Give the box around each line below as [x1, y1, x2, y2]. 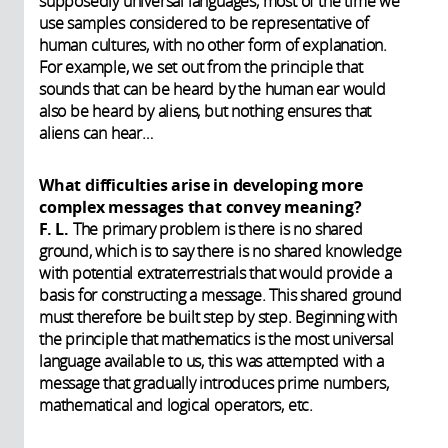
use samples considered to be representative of [39, 12, 369, 35]
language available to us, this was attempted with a [39, 350, 384, 373]
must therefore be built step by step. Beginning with [39, 306, 397, 329]
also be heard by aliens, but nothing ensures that [39, 100, 372, 123]
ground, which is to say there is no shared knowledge [39, 240, 402, 263]
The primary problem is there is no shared [69, 218, 363, 241]
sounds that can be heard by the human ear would [39, 78, 386, 101]
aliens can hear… [39, 122, 161, 145]
